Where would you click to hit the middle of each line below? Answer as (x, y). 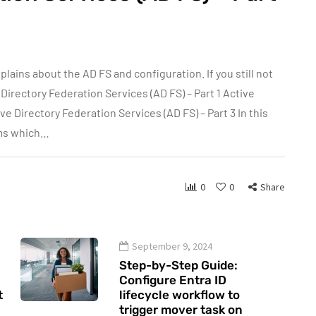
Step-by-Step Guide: (178, 265)
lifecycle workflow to (180, 295)
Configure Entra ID (173, 280)
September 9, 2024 (172, 246)
